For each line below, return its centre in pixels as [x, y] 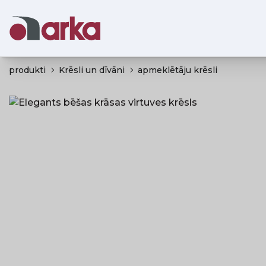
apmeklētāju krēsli [178, 70]
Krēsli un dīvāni [92, 70]
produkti [27, 70]
